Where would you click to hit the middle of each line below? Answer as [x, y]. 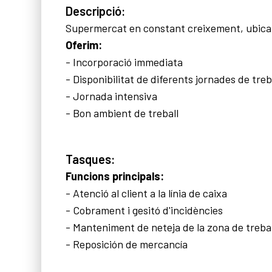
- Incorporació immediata [125, 62]
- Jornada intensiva [111, 96]
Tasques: [90, 159]
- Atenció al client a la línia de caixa [148, 193]
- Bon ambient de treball [123, 113]
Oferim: [84, 45]
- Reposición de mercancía [127, 244]
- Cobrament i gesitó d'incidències [145, 210]
